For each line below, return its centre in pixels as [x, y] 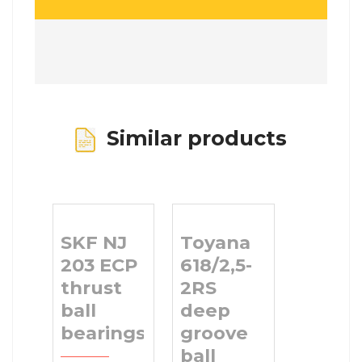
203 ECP [99, 265]
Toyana [215, 242]
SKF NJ [93, 242]
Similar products [191, 138]
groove [214, 333]
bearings [103, 333]
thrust [91, 287]
